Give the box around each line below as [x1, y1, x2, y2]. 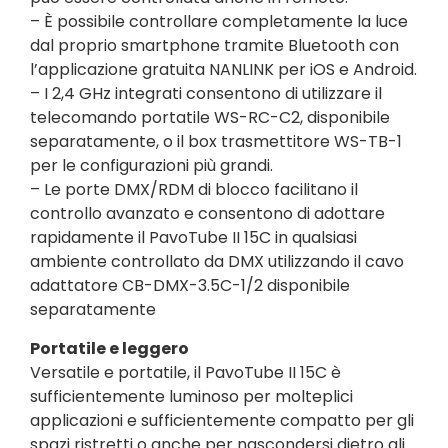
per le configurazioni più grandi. [30, 154, 273, 178]
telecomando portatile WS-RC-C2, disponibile [30, 106, 390, 130]
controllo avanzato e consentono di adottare [30, 202, 385, 226]
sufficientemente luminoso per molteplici [30, 384, 353, 408]
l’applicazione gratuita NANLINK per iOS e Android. [30, 58, 417, 82]
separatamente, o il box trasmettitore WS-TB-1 [30, 130, 402, 154]
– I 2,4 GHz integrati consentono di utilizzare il [30, 82, 382, 106]
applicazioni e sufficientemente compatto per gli [30, 408, 414, 432]
